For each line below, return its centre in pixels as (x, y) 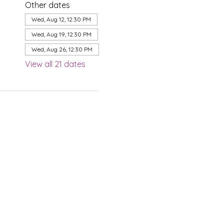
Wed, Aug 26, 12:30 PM (62, 49)
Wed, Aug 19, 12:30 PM (61, 34)
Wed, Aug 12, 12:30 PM (61, 19)
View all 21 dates (55, 64)
